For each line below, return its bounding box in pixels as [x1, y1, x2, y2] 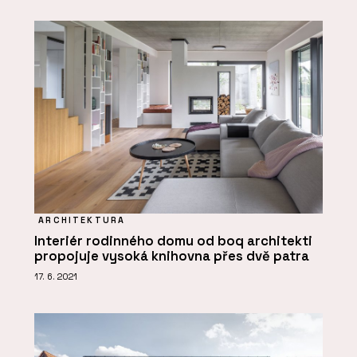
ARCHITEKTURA [38, 214, 126, 226]
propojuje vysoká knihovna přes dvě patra [34, 247, 309, 265]
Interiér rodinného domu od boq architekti [34, 232, 312, 249]
